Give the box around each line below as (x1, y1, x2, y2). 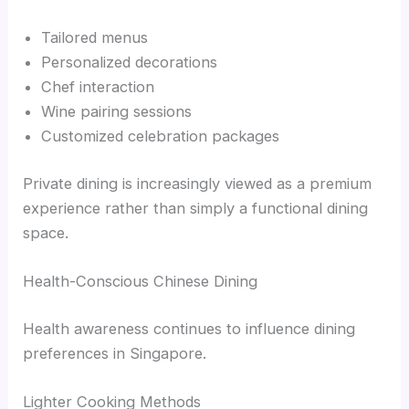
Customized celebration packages (41, 127, 280, 146)
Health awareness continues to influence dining (23, 319, 356, 338)
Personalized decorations (41, 53, 218, 72)
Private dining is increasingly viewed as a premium (23, 173, 372, 193)
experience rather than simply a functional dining (23, 198, 369, 217)
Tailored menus (41, 28, 149, 47)
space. (23, 223, 69, 242)
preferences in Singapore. (23, 343, 207, 362)
